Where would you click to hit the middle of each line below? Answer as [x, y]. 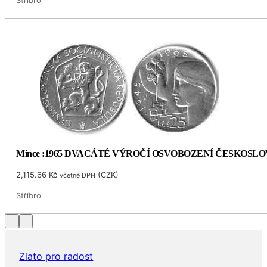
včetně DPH [78, 176]
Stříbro [29, 196]
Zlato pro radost [56, 256]
